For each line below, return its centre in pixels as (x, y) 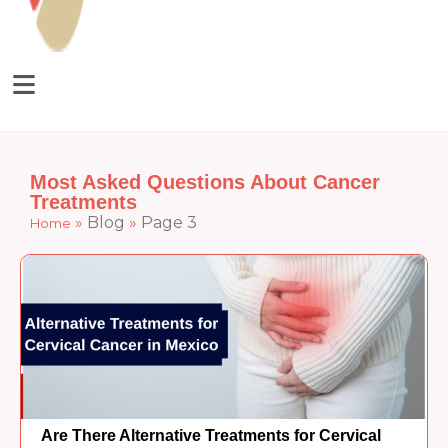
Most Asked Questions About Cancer (205, 181)
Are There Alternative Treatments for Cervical (211, 436)
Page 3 (169, 222)
